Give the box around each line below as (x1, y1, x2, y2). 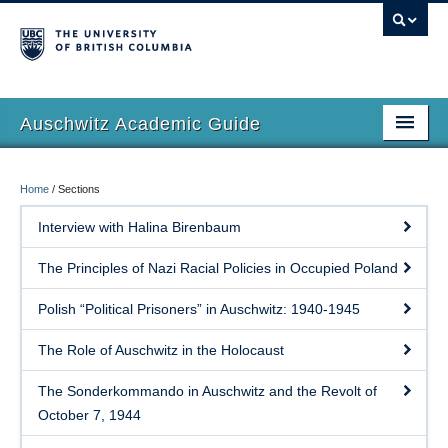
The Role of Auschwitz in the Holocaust (38, 342, 284, 358)
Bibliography (20, 325, 98, 341)
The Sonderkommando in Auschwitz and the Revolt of (38, 383, 377, 399)
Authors (20, 284, 69, 300)
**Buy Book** (20, 407, 100, 423)
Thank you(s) (20, 366, 104, 382)
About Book (20, 201, 93, 217)
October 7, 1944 (38, 407, 141, 423)
